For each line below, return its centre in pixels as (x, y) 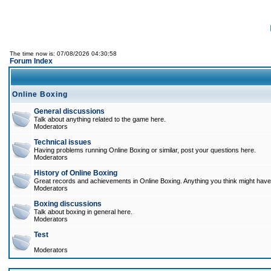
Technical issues (63, 142)
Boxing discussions (68, 204)
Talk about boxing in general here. (83, 212)
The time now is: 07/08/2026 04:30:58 (63, 54)
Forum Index (31, 61)
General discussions (69, 111)
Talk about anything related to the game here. (100, 119)
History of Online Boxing (76, 173)
